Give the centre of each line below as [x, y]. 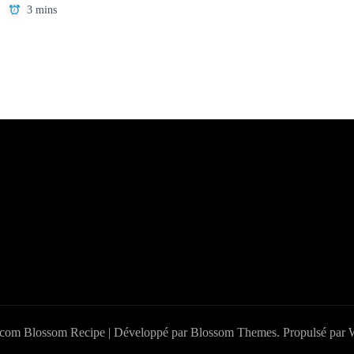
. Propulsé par [313, 333]
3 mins [42, 10]
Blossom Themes [233, 333]
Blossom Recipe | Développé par [105, 333]
